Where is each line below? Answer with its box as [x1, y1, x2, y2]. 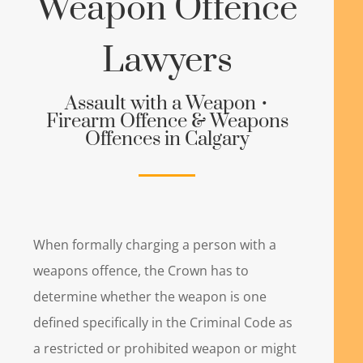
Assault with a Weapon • [65, 92, 270, 117]
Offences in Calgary [84, 127, 250, 152]
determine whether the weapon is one [33, 288, 267, 306]
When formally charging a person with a [33, 236, 277, 254]
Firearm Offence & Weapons [45, 109, 288, 135]
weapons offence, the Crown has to [33, 262, 250, 280]
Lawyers [101, 39, 233, 83]
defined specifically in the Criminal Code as [33, 314, 293, 332]
